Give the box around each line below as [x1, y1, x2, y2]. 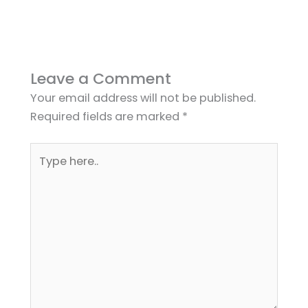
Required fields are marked [30, 108, 182, 124]
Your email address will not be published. [30, 89, 256, 106]
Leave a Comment [30, 67, 171, 89]
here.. [29, 162, 58, 178]
